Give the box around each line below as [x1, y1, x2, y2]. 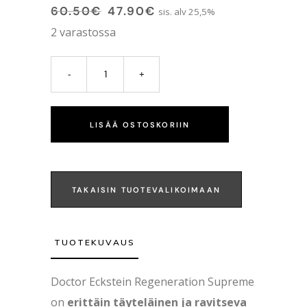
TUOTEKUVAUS [54, 236, 136, 247]
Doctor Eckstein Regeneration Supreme [51, 273, 254, 289]
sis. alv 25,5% [158, 5, 215, 18]
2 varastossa [51, 24, 116, 40]
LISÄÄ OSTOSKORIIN [90, 119, 191, 130]
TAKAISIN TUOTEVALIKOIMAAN [72, 184, 221, 195]
